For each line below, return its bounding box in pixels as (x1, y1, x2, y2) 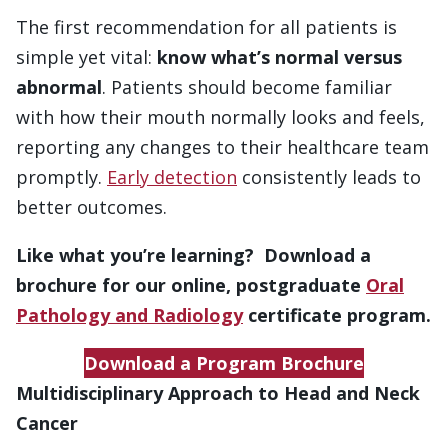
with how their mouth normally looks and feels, (16, 104, 425, 129)
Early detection (107, 164, 237, 189)
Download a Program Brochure (84, 350, 364, 375)
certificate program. (243, 302, 431, 327)
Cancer (16, 410, 78, 435)
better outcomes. (16, 194, 167, 219)
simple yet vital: (16, 44, 157, 69)
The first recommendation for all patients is (16, 14, 397, 39)
